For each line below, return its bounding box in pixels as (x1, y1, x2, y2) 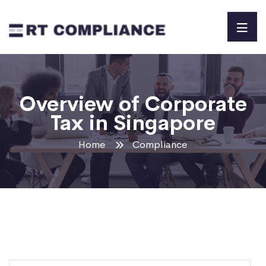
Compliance (132, 137, 188, 151)
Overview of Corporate (19, 87, 247, 117)
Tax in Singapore (50, 106, 216, 136)
